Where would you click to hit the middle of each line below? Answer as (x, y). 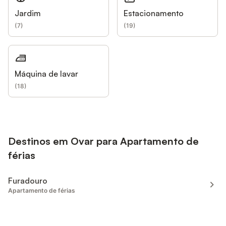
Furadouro (28, 180)
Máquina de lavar (46, 74)
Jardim (28, 13)
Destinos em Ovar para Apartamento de (103, 141)
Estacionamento (154, 13)
